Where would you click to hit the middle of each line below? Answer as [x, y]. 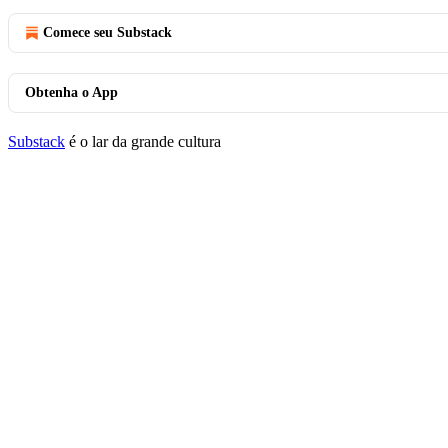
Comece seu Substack [107, 32]
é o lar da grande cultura [143, 141]
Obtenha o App [71, 92]
